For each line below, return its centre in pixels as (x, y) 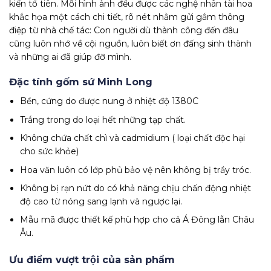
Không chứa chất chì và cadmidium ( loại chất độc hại (133, 138)
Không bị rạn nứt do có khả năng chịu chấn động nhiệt (136, 188)
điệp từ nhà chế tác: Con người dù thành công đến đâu (124, 31)
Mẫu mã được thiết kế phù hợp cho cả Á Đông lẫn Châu (137, 220)
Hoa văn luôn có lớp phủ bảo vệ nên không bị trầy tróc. (136, 170)
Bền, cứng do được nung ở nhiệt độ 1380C (109, 101)
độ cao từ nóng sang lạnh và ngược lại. (101, 201)
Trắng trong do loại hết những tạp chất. (103, 119)
